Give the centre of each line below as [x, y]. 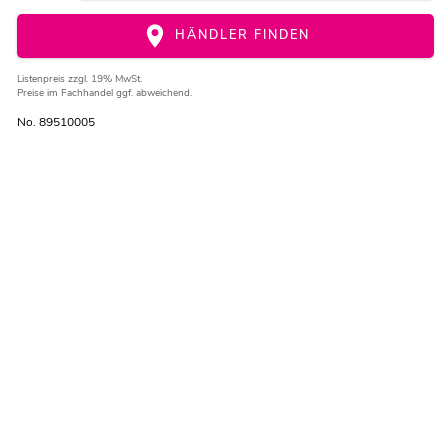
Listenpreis [42, 79]
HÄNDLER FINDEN [239, 35]
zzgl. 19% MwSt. [104, 79]
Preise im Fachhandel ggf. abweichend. [104, 93]
